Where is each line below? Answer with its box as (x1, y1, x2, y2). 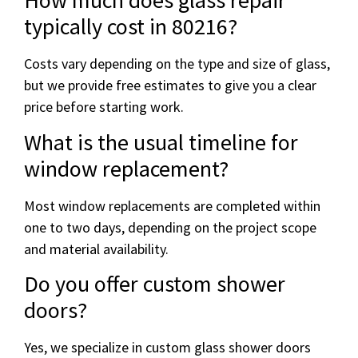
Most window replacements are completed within (24, 196, 320, 215)
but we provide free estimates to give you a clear (24, 76, 316, 95)
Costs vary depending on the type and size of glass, (24, 54, 330, 74)
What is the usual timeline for (24, 127, 298, 157)
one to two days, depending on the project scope (24, 217, 316, 237)
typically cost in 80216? (24, 12, 237, 42)
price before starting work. (24, 97, 184, 117)
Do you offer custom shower (24, 269, 285, 299)
